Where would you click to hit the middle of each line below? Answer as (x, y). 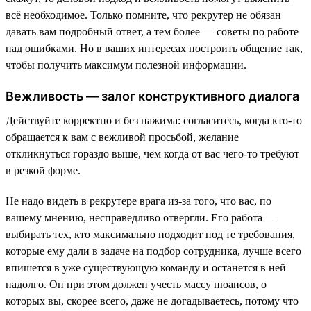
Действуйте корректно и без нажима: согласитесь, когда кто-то (154, 120)
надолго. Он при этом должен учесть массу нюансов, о (136, 284)
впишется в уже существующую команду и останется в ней (146, 267)
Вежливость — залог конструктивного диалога (152, 96)
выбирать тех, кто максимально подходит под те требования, (150, 234)
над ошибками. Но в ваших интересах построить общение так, (154, 48)
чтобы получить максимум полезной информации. (126, 65)
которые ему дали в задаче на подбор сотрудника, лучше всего (153, 251)
